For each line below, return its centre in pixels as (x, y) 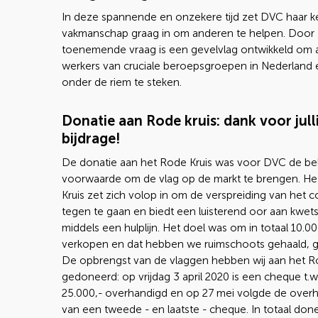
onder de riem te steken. (122, 82)
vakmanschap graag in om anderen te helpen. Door (188, 33)
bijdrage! (91, 138)
